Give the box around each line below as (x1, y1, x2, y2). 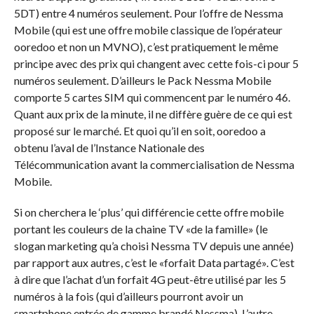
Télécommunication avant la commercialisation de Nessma (13, 157, 294, 171)
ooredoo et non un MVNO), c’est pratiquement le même (13, 39, 278, 53)
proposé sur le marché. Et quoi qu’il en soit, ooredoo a (13, 123, 266, 137)
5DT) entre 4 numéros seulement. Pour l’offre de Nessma (13, 6, 283, 20)
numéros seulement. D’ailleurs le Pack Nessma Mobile (13, 73, 271, 87)
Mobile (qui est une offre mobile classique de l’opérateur (13, 22, 282, 36)
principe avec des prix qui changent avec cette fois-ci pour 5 (13, 56, 299, 70)
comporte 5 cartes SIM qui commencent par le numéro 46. (13, 90, 290, 104)
